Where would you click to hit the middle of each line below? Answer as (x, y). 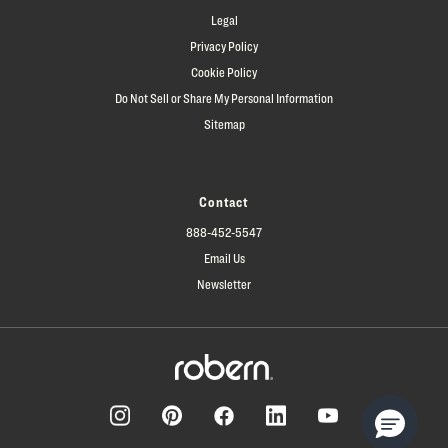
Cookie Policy (224, 71)
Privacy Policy (224, 45)
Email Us (224, 257)
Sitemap (224, 123)
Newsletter (224, 283)
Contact (224, 201)
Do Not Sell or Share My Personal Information (224, 97)
